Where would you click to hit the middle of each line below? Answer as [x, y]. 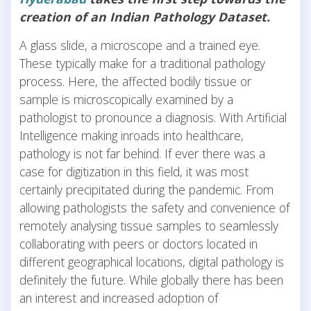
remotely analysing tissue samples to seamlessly [149, 225]
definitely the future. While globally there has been [151, 279]
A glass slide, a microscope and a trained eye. [140, 45]
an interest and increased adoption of [119, 297]
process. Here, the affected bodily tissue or [135, 81]
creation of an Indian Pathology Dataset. [146, 16]
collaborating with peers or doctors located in [138, 243]
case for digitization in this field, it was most [134, 171]
